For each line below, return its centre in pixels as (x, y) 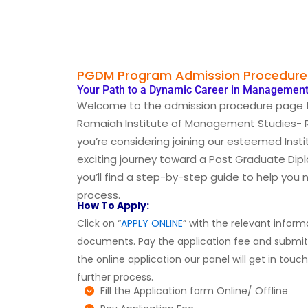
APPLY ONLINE (152, 224)
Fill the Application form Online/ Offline (194, 290)
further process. (115, 277)
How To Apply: (113, 206)
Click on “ (99, 224)
